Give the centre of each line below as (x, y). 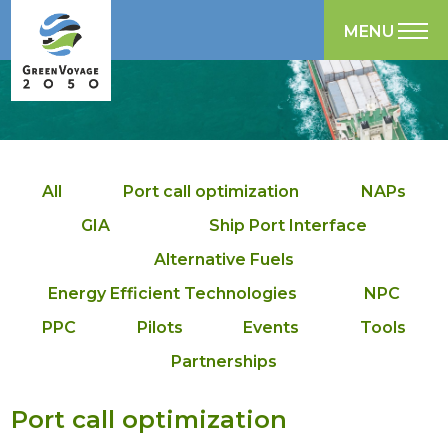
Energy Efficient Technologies (173, 293)
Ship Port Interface (288, 225)
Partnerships (224, 361)
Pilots (159, 327)
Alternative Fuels (224, 259)
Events (271, 327)
